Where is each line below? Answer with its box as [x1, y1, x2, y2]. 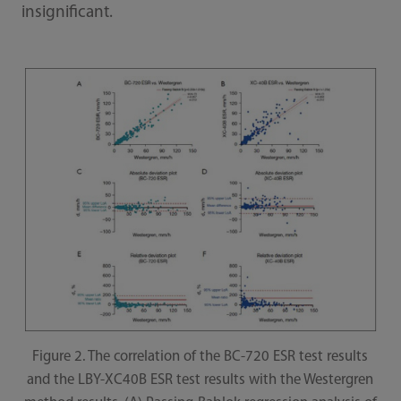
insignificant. [21, 4, 113, 21]
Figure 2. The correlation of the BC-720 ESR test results [32, 348, 369, 364]
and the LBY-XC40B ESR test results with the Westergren [27, 371, 374, 388]
